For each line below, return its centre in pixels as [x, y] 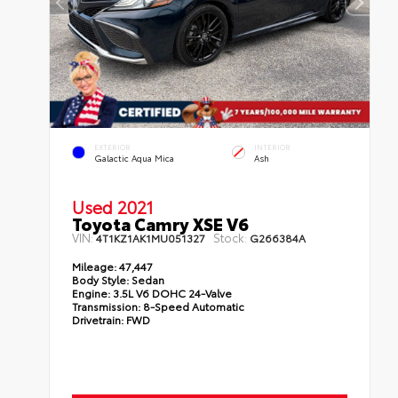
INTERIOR [273, 147]
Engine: [92, 292]
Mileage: [95, 266]
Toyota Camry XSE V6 [161, 223]
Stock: [231, 237]
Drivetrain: [98, 319]
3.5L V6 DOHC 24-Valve [171, 292]
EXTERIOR [113, 147]
